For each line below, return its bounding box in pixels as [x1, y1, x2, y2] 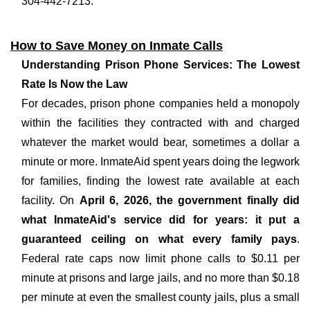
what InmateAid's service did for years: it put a [21, 214, 300, 226]
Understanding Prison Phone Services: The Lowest [21, 59, 300, 71]
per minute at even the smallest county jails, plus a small [21, 291, 300, 303]
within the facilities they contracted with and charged [21, 117, 300, 129]
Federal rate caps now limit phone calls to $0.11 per [21, 253, 300, 264]
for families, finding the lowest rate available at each [21, 175, 300, 187]
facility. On [21, 194, 80, 206]
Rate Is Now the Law [21, 78, 127, 90]
